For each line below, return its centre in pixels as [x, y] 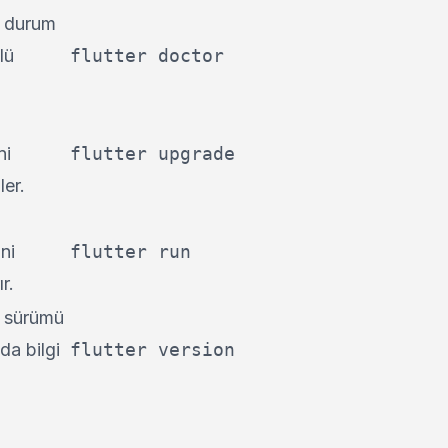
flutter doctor [147, 55]
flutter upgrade [152, 153]
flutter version [152, 349]
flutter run [130, 251]
